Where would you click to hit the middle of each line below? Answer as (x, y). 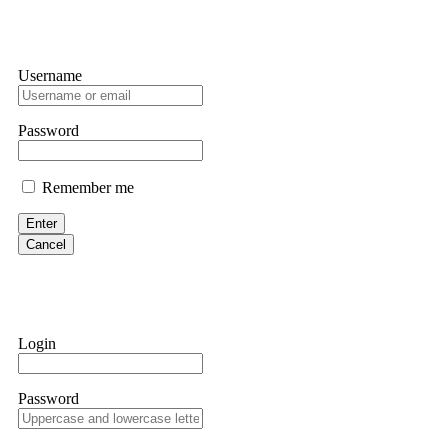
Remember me (86, 188)
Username (50, 76)
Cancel (46, 245)
